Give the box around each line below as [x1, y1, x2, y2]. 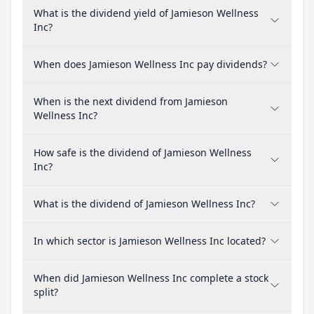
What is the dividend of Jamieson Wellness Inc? [34, 197, 255, 210]
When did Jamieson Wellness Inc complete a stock [34, 271, 268, 285]
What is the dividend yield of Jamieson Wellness [34, 6, 259, 20]
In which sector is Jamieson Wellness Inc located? [34, 234, 266, 247]
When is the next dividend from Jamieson [34, 95, 228, 108]
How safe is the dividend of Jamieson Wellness [34, 146, 252, 159]
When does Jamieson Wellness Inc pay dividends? [34, 57, 267, 71]
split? [34, 285, 58, 299]
